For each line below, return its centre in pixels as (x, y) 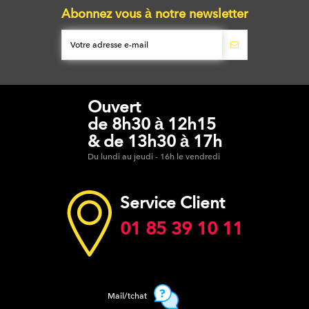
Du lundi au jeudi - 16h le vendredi (153, 156)
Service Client (173, 202)
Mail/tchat (127, 296)
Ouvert (114, 107)
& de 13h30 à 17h (154, 141)
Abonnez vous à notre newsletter (154, 14)
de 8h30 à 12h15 (151, 124)
